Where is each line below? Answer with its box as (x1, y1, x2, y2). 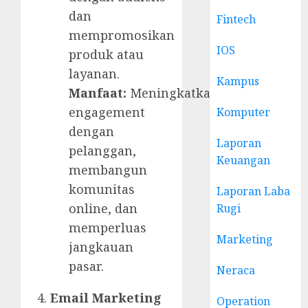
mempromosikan (69, 27, 175, 44)
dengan (69, 123, 114, 140)
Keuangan (217, 153, 271, 168)
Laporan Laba (217, 184, 291, 199)
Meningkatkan (126, 85, 219, 102)
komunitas (69, 181, 135, 198)
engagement (69, 104, 145, 121)
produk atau (69, 46, 144, 63)
